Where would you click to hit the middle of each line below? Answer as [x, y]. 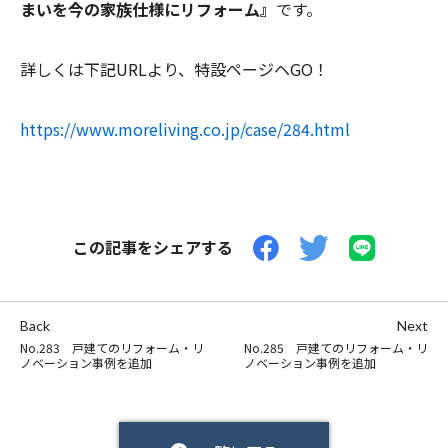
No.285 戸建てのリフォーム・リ [336, 347]
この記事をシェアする [152, 247]
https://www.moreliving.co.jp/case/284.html [185, 129]
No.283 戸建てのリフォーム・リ [112, 347]
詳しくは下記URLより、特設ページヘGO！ [174, 69]
